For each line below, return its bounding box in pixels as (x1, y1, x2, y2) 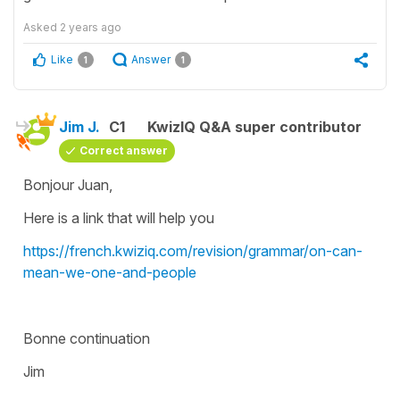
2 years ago (60, 21, 121, 35)
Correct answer (79, 144, 168, 158)
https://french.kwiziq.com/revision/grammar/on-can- (23, 242, 362, 261)
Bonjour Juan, (23, 176, 112, 195)
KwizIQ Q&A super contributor (147, 118, 362, 137)
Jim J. (59, 118, 100, 137)
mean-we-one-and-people (23, 263, 196, 282)
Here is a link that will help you (23, 209, 214, 228)
